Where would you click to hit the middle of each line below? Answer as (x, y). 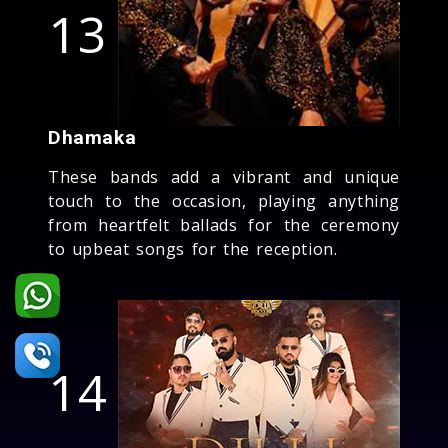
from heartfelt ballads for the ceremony (224, 224)
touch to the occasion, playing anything (224, 200)
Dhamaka (92, 137)
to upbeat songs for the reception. (193, 248)
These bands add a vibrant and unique (224, 176)
